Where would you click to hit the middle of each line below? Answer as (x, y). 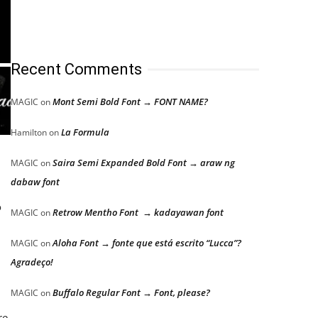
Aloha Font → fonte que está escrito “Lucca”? (147, 243)
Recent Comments (76, 69)
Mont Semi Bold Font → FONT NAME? (130, 102)
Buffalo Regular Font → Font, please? (131, 292)
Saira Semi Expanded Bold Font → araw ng (144, 163)
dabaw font (35, 182)
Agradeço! (32, 262)
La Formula (85, 132)
